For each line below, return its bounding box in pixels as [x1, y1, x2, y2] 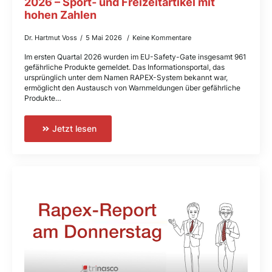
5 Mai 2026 [86, 33, 124, 42]
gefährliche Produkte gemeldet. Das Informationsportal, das [24, 62, 225, 72]
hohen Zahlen [24, 8, 97, 21]
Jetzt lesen [52, 123, 97, 134]
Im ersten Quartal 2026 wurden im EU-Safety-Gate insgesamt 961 [24, 52, 246, 61]
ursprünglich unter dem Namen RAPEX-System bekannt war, [24, 72, 228, 82]
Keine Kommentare [132, 33, 191, 42]
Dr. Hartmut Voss [24, 33, 77, 42]
